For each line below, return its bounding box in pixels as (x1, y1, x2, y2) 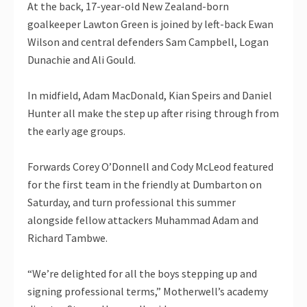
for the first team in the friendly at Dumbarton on (27, 177, 262, 191)
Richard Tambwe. (27, 230, 108, 245)
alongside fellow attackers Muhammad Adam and (27, 212, 258, 227)
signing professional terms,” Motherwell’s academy (27, 284, 268, 298)
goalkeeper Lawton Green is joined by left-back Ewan (27, 16, 273, 31)
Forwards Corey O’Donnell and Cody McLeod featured (27, 159, 273, 173)
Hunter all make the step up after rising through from (27, 106, 279, 120)
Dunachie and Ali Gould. (27, 52, 136, 66)
